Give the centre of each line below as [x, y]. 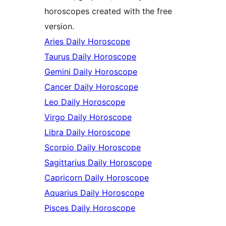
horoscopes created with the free [108, 11]
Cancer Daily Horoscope [91, 87]
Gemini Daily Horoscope [91, 72]
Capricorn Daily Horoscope [97, 178]
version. [59, 26]
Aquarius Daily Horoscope [94, 193]
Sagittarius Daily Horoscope [98, 163]
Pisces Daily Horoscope [90, 208]
